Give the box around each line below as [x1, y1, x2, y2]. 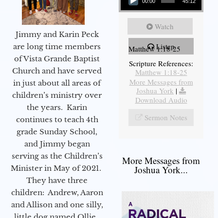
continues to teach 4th [16, 114, 98, 124]
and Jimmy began [24, 139, 90, 148]
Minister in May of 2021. [11, 163, 103, 173]
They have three [26, 175, 88, 185]
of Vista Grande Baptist [14, 54, 100, 63]
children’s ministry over [12, 90, 102, 100]
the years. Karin [27, 102, 87, 112]
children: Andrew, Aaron [11, 187, 103, 197]
